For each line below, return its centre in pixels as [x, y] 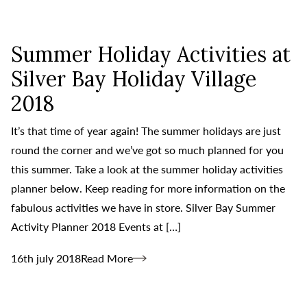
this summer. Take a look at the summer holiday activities [147, 169]
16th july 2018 [46, 258]
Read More [107, 258]
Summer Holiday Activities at [151, 54]
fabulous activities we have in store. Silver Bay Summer [143, 207]
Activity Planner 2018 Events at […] [96, 226]
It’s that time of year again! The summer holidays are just [146, 130]
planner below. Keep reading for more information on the [148, 188]
